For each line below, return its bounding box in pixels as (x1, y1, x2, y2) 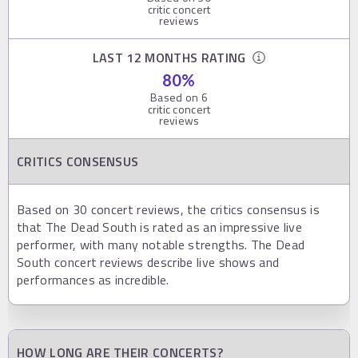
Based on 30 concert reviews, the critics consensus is (17, 199, 320, 219)
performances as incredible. (17, 269, 169, 289)
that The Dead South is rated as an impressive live (17, 217, 303, 237)
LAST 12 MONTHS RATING (92, 47, 253, 67)
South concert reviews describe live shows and (17, 252, 280, 272)
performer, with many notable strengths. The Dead (17, 234, 305, 254)
